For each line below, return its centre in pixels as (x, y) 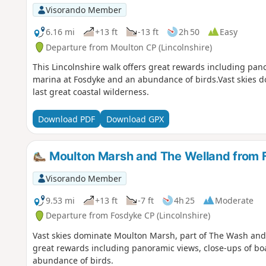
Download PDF (66, 119)
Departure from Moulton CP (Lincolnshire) (129, 47)
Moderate (234, 200)
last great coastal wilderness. (91, 92)
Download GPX (135, 119)
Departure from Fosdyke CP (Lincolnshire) (128, 216)
